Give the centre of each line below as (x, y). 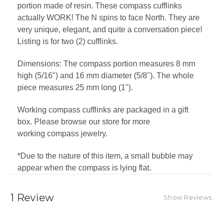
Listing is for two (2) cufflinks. (68, 42)
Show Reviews (188, 197)
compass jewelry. (77, 134)
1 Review (32, 198)
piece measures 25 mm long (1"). (75, 88)
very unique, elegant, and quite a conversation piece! (110, 30)
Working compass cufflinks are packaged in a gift (103, 110)
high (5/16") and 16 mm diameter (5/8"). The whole (106, 76)
